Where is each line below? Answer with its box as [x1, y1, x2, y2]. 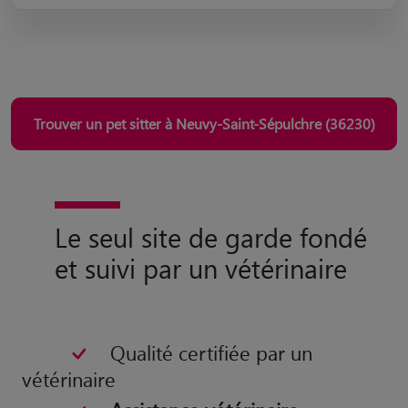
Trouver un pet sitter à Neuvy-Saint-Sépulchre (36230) [33, 94, 375, 114]
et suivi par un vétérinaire [55, 230, 347, 266]
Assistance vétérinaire [109, 378, 299, 404]
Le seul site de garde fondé [55, 199, 367, 235]
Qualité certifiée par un [109, 320, 312, 346]
